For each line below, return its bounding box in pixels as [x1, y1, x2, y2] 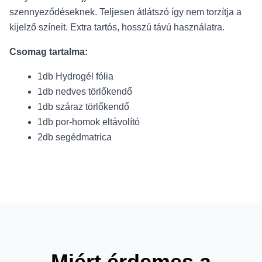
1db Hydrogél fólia [37, 71, 113, 81]
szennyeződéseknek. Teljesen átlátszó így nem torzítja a [9, 7, 242, 17]
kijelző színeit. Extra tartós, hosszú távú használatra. [9, 22, 227, 32]
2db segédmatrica [37, 132, 112, 142]
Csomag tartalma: [9, 47, 88, 57]
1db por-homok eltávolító [37, 117, 140, 127]
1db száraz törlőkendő [37, 102, 129, 112]
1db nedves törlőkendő [37, 87, 132, 96]
